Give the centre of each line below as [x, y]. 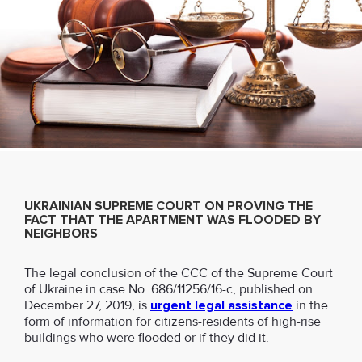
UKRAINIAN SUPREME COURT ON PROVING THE [168, 206]
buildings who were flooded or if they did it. [147, 338]
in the [310, 305]
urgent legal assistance [221, 305]
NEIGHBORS [61, 234]
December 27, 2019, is [87, 305]
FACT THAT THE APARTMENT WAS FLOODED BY [173, 220]
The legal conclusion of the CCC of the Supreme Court [179, 273]
